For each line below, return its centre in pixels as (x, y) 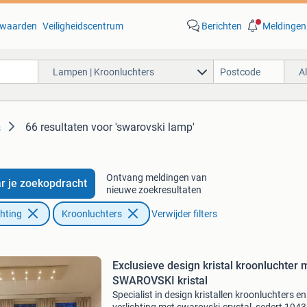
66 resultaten (57, 127)
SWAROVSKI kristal (160, 281)
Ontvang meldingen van (156, 177)
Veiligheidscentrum (83, 26)
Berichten (221, 26)
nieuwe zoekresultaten (153, 190)
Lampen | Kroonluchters (103, 72)
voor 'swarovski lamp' (143, 127)
